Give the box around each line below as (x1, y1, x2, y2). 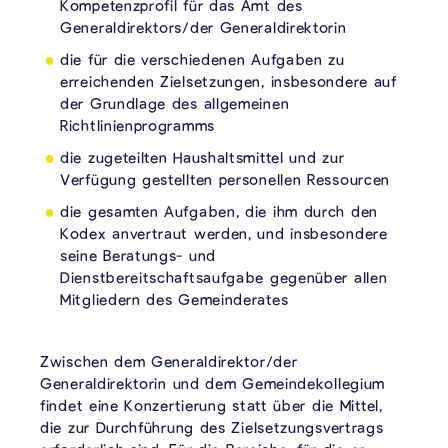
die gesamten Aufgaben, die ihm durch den (60, 201, 379, 220)
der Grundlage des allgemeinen (60, 93, 290, 112)
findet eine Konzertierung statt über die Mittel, (40, 395, 383, 414)
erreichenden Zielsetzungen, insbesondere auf (60, 71, 397, 90)
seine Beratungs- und (60, 245, 216, 264)
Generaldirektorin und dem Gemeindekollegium (40, 373, 386, 392)
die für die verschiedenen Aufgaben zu (60, 49, 345, 68)
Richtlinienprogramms (60, 115, 215, 134)
